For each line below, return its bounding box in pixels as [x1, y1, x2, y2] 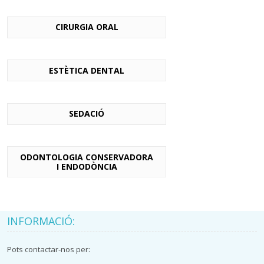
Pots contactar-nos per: [7, 243, 91, 255]
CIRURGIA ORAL [55, 21, 118, 33]
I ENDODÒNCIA [56, 160, 117, 172]
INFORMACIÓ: [7, 213, 75, 228]
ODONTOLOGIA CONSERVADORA [20, 151, 154, 163]
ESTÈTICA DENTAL [49, 64, 125, 76]
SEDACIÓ [69, 108, 105, 120]
